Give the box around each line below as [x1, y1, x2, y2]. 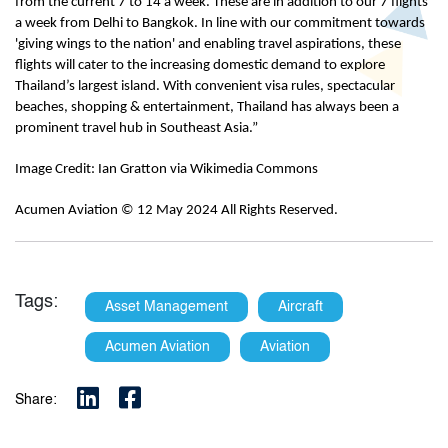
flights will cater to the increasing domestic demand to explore [15, 57, 385, 73]
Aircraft [278, 299, 323, 314]
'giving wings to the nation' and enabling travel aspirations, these [15, 36, 401, 52]
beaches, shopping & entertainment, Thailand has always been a [15, 99, 399, 115]
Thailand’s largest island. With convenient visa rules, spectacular [15, 78, 395, 94]
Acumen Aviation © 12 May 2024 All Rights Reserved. [15, 202, 338, 218]
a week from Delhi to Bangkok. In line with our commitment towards [15, 15, 425, 31]
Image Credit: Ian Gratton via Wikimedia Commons [15, 161, 324, 177]
